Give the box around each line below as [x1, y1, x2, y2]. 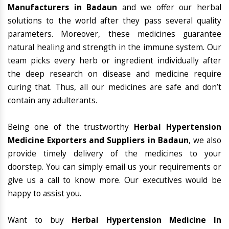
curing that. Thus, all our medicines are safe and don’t [8, 82, 221, 93]
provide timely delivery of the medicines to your [8, 148, 221, 159]
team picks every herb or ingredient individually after [8, 55, 221, 66]
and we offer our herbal [117, 2, 222, 13]
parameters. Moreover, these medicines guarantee [8, 29, 221, 40]
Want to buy [8, 215, 72, 226]
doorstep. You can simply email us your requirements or [8, 162, 221, 173]
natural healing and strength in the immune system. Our [8, 42, 221, 53]
